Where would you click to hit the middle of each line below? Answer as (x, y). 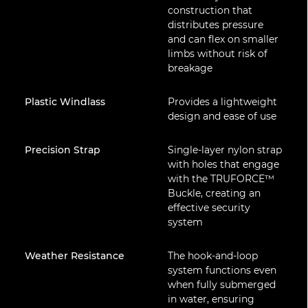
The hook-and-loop (212, 256)
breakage (190, 68)
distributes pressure (215, 25)
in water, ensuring (211, 299)
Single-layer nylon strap (224, 150)
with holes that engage (223, 164)
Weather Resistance (75, 256)
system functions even (222, 270)
